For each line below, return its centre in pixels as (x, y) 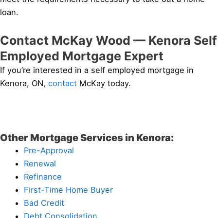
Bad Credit (44, 203)
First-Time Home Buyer (69, 190)
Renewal (40, 163)
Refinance (43, 176)
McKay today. (104, 83)
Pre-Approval (49, 150)
